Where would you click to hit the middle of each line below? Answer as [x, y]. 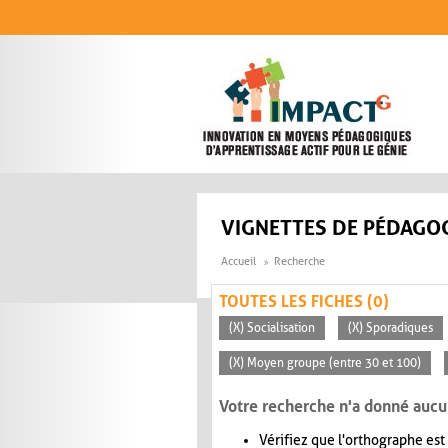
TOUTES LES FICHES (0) [304, 302]
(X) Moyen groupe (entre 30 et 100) [325, 363]
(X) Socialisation [272, 328]
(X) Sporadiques [390, 328]
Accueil [238, 262]
